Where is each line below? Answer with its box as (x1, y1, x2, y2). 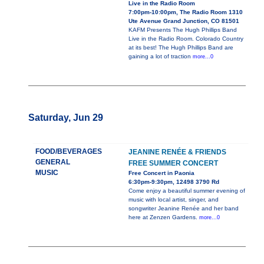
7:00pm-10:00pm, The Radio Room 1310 (128, 9, 243, 16)
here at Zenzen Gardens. (128, 214, 199, 221)
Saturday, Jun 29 (28, 113, 103, 123)
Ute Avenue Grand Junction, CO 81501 (128, 18, 239, 25)
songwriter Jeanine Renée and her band (128, 205, 239, 212)
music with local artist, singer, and (128, 196, 219, 203)
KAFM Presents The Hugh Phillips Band (128, 27, 237, 34)
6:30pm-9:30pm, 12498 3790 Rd (128, 179, 219, 186)
